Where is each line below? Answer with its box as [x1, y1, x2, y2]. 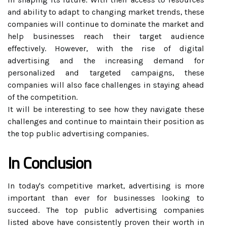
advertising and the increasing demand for [8, 56, 204, 65]
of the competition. [8, 92, 78, 102]
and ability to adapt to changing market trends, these [8, 7, 204, 17]
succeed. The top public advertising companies [8, 205, 204, 215]
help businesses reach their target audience [8, 31, 204, 41]
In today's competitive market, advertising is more [8, 181, 204, 191]
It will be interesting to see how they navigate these [8, 104, 204, 114]
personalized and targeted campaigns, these [8, 68, 204, 78]
